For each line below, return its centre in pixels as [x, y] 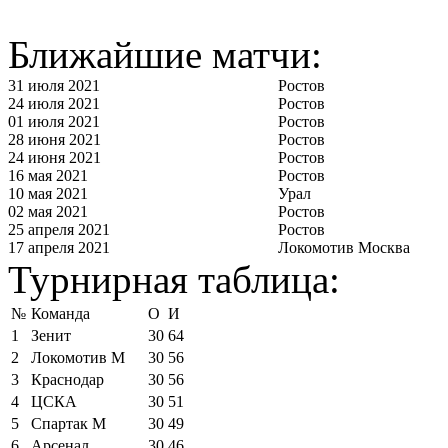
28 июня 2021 [54, 139]
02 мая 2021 [48, 211]
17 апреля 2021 [59, 247]
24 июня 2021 [54, 157]
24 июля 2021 [54, 103]
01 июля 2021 [54, 121]
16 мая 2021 [48, 175]
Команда [60, 313]
